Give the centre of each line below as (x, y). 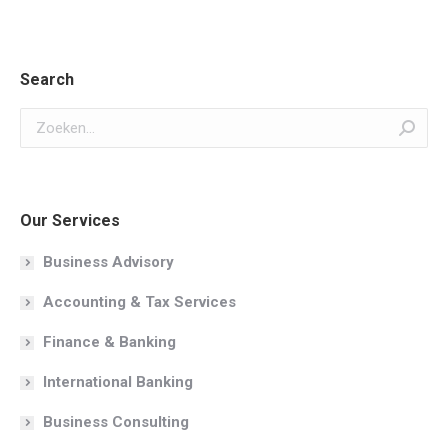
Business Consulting (116, 422)
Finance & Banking (109, 342)
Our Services (70, 221)
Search (47, 80)
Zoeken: (45, 120)
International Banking (118, 382)
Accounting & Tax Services (139, 302)
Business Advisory (108, 262)
